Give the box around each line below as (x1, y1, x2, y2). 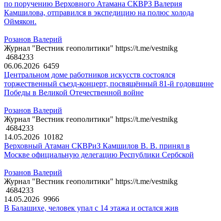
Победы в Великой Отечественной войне (4, 88, 144, 97)
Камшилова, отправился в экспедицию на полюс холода (4, 8, 194, 17)
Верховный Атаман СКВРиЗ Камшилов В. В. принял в (4, 142, 190, 150)
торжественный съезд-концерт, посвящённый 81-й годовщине (4, 79, 214, 88)
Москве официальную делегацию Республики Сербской (4, 150, 194, 159)
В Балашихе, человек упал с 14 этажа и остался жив (4, 204, 179, 213)
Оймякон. (4, 17, 37, 26)
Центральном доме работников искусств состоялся (4, 71, 175, 79)
